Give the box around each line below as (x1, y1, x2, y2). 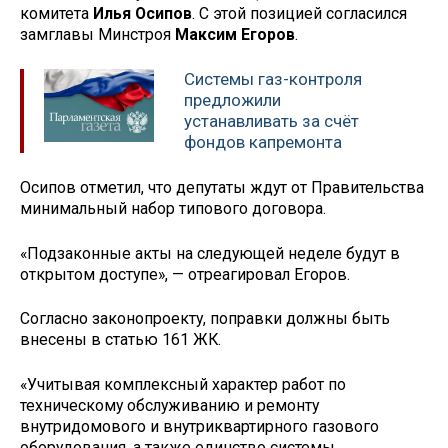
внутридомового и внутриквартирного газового (20, 417, 379, 437)
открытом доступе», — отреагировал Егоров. (20, 264, 350, 284)
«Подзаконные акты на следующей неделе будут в (20, 243, 400, 263)
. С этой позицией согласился (192, 4, 407, 24)
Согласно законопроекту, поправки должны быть (20, 309, 390, 329)
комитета (20, 4, 93, 24)
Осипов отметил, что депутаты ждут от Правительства (20, 177, 424, 197)
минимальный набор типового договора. (20, 198, 326, 218)
